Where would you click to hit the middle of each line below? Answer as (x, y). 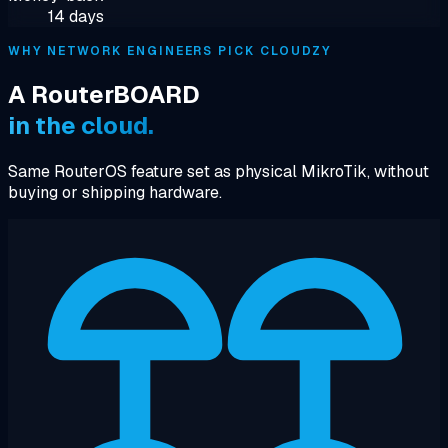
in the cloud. (81, 125)
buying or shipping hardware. (115, 192)
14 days (76, 16)
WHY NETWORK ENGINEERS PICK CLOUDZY (170, 50)
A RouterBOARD (104, 94)
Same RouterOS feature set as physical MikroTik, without (218, 171)
